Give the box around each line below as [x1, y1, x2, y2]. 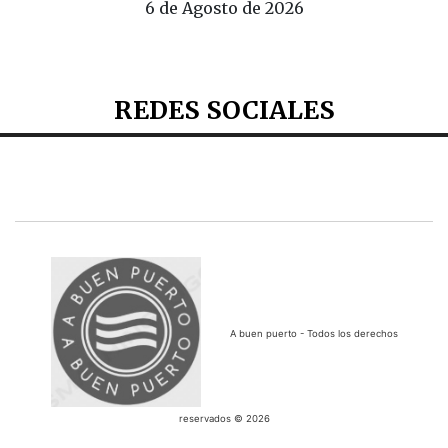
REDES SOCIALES [113, 94, 335, 127]
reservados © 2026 [178, 412, 270, 424]
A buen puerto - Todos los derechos [229, 328, 398, 340]
